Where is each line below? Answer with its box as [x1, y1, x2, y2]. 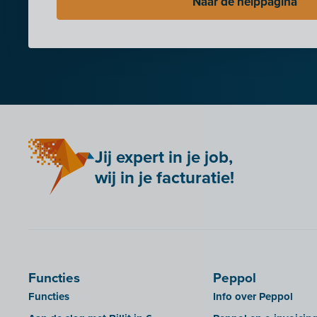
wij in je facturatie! [95, 165, 235, 190]
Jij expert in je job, [95, 144, 234, 170]
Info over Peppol [212, 289, 293, 305]
